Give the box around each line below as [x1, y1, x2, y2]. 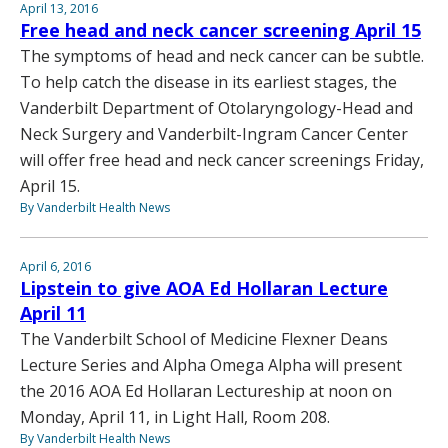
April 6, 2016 [20, 257, 91, 275]
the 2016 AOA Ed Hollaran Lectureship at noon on [20, 379, 392, 402]
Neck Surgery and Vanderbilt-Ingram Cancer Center [20, 122, 408, 145]
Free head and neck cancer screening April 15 [20, 17, 421, 42]
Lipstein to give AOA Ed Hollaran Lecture [20, 275, 388, 300]
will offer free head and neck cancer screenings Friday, [20, 148, 424, 171]
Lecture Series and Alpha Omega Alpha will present [20, 353, 402, 376]
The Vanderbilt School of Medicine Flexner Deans [20, 327, 388, 350]
